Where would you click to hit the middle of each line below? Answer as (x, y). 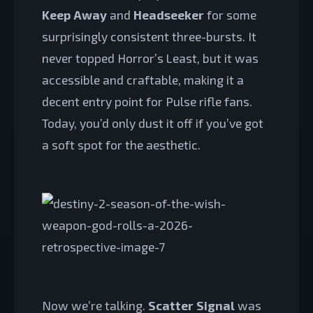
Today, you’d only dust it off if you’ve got (153, 123)
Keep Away (74, 14)
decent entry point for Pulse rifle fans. (147, 101)
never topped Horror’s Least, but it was (150, 58)
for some (230, 14)
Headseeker (169, 14)
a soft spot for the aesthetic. (121, 144)
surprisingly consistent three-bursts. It (149, 36)
